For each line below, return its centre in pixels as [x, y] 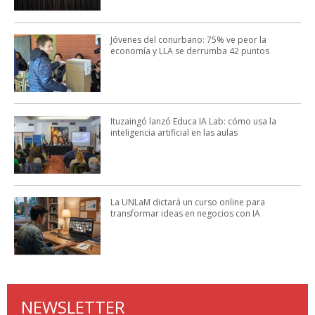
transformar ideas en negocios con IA [185, 214]
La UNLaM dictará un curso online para [187, 202]
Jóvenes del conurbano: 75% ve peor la [188, 39]
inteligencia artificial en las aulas [174, 132]
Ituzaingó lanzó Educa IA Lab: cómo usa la [193, 121]
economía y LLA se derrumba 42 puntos [189, 51]
